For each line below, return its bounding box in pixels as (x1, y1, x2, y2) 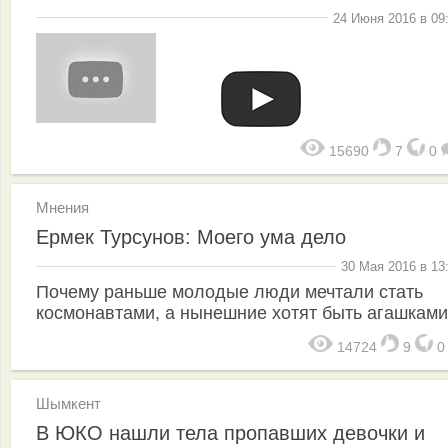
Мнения (36, 199, 89, 216)
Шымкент (36, 394, 101, 412)
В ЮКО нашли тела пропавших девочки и (36, 421, 425, 444)
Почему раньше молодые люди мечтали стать (36, 281, 423, 302)
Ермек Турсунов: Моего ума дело (36, 226, 346, 248)
